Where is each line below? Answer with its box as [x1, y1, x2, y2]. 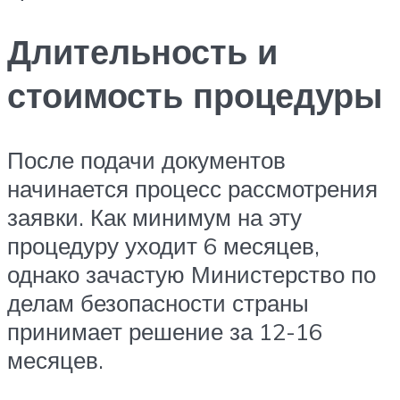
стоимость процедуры [7, 73, 382, 118]
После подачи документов [7, 146, 286, 175]
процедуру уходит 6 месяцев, [7, 231, 320, 261]
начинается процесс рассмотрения [7, 174, 378, 204]
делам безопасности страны [7, 288, 309, 318]
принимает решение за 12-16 [7, 317, 322, 346]
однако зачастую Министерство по [7, 260, 376, 289]
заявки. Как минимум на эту [7, 203, 302, 232]
